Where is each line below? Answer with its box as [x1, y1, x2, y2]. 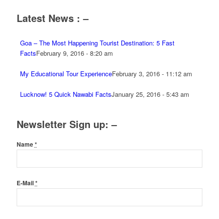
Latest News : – [16, 11, 88, 25]
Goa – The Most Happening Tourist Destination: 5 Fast [20, 38, 175, 47]
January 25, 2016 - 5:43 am [111, 89, 189, 99]
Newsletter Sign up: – [16, 117, 117, 131]
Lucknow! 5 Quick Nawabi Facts [20, 89, 111, 99]
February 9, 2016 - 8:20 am [36, 48, 113, 58]
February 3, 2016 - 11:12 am [111, 69, 192, 78]
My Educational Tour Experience [20, 69, 112, 78]
